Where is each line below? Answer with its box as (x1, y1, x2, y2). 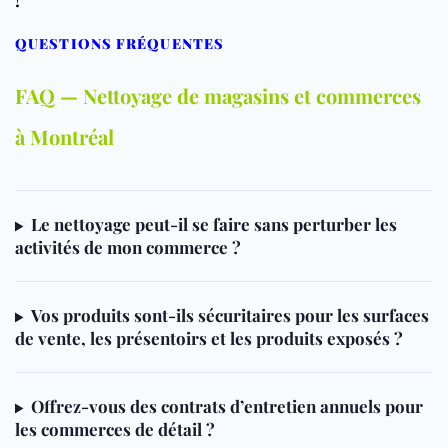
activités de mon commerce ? (15, 236, 241, 259)
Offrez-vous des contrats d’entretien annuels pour (30, 395, 423, 418)
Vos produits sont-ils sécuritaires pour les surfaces (30, 304, 429, 327)
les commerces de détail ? (15, 418, 215, 441)
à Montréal (15, 123, 114, 151)
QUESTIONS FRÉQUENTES (15, 34, 224, 54)
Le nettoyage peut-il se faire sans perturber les (30, 213, 397, 236)
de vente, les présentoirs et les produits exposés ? (15, 327, 403, 350)
